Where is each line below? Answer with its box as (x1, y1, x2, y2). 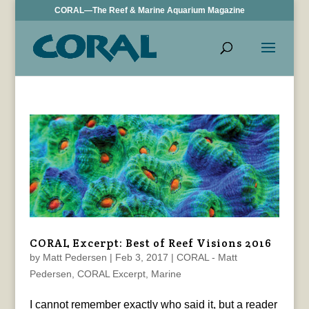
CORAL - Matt (176, 251, 237, 263)
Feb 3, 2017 (114, 251, 168, 263)
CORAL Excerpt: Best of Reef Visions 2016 (29, 235, 272, 250)
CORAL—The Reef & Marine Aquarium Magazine (54, 6, 246, 15)
